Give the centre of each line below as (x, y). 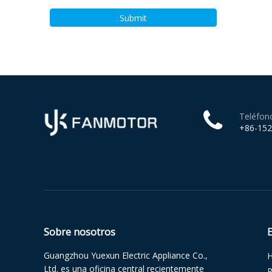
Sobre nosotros (80, 232)
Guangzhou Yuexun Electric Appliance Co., (126, 255)
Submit (133, 18)
